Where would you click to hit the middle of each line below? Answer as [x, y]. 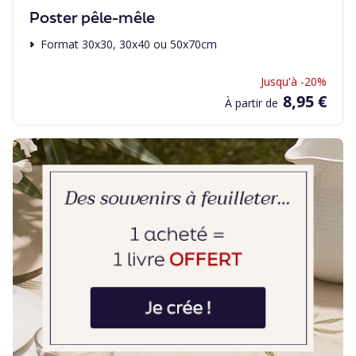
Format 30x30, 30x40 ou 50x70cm [129, 44]
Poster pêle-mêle [92, 17]
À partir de [252, 103]
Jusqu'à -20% [294, 81]
